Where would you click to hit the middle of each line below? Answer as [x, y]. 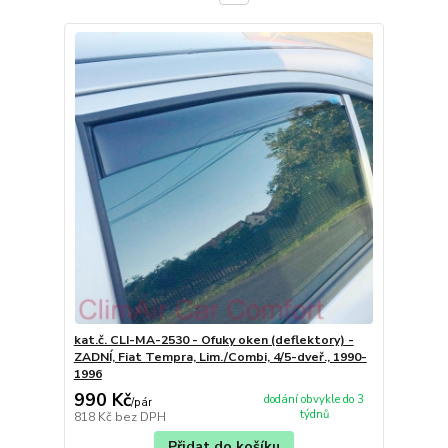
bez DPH [140, 416]
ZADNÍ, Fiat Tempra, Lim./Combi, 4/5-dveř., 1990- [220, 357]
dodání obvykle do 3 [314, 400]
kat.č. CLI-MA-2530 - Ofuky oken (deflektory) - [213, 340]
